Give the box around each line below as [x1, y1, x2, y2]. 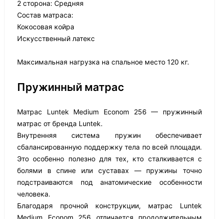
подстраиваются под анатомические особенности [17, 178, 202, 186]
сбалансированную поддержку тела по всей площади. [17, 143, 202, 151]
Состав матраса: [17, 11, 73, 19]
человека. [17, 190, 50, 198]
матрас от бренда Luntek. [17, 119, 103, 128]
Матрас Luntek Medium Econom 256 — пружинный [17, 108, 202, 116]
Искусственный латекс [17, 34, 95, 43]
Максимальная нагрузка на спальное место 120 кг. [17, 58, 189, 66]
